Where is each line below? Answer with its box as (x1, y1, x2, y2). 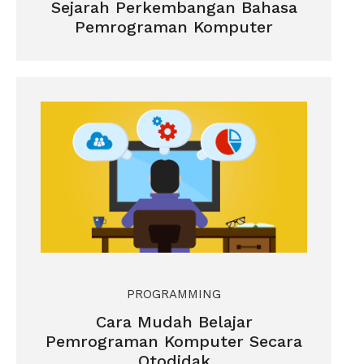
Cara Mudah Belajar (95, 311, 253, 331)
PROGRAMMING (127, 286, 221, 301)
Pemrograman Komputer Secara (45, 331, 302, 351)
